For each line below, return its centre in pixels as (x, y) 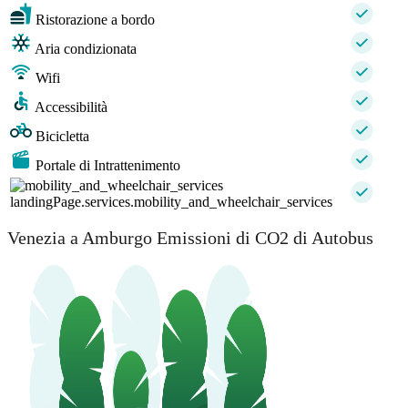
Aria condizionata (86, 48)
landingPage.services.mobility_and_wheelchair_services (171, 201)
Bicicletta (62, 136)
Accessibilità (71, 107)
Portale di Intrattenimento (108, 165)
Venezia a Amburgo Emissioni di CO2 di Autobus (190, 238)
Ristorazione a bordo (95, 19)
